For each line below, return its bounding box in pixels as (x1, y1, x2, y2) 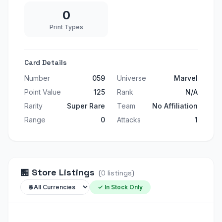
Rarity (24, 102, 43, 110)
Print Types (49, 23, 83, 31)
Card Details (24, 58, 67, 67)
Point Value (24, 88, 61, 96)
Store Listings (29, 166, 95, 178)
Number (24, 74, 50, 82)
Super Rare (67, 102, 105, 110)
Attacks (117, 115, 141, 124)
